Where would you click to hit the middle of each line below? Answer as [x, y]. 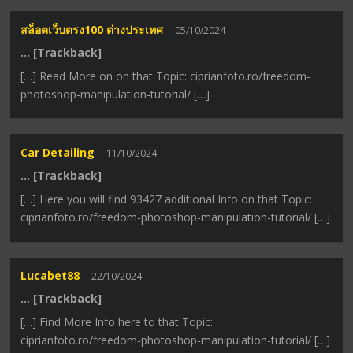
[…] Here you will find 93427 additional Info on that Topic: [167, 199]
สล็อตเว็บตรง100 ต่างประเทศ [92, 29]
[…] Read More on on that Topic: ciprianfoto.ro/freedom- [166, 76]
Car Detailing [58, 152]
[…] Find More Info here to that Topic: [117, 322]
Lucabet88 [50, 276]
